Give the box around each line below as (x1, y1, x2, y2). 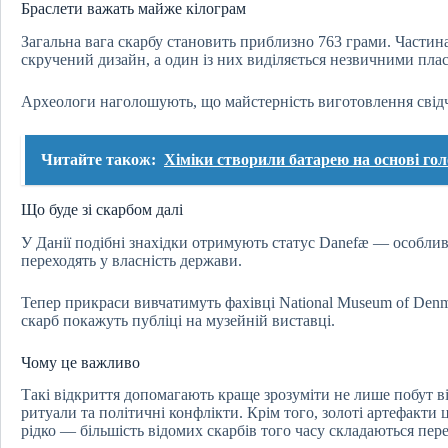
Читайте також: (41, 150, 156, 168)
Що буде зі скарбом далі (21, 200, 183, 218)
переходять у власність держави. (21, 251, 242, 269)
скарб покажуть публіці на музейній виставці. (21, 311, 335, 329)
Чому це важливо (21, 353, 140, 371)
